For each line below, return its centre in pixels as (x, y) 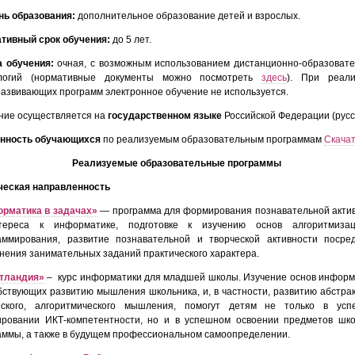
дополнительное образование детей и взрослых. (188, 15)
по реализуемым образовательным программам (212, 139)
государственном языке (164, 115)
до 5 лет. (131, 39)
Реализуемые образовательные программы (177, 163)
